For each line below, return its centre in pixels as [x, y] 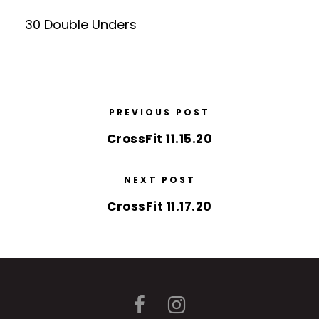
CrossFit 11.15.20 [159, 139]
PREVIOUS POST [159, 112]
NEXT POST [159, 180]
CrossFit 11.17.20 [159, 206]
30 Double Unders [81, 25]
